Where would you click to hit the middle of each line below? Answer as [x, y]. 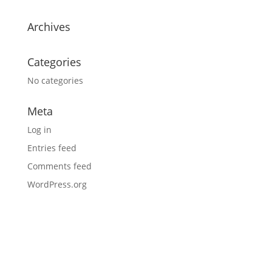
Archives [49, 27]
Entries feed [52, 148]
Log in [39, 130]
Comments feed [59, 166]
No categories [55, 81]
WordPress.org [57, 185]
